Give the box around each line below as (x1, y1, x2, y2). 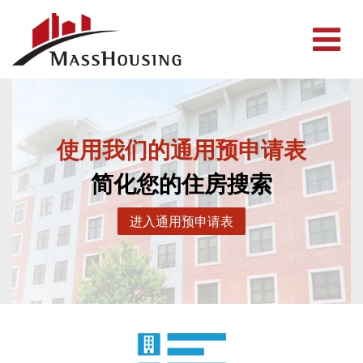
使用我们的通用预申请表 (57, 135, 306, 165)
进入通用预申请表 (130, 213, 233, 230)
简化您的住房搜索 (91, 169, 272, 199)
